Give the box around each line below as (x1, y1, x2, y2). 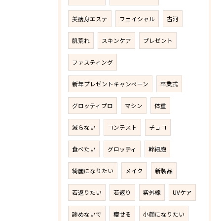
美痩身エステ (72, 15, 108, 23)
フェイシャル (119, 15, 155, 23)
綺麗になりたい (72, 167, 113, 175)
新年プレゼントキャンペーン (72, 80, 148, 88)
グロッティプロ (72, 102, 113, 110)
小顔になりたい (143, 210, 184, 218)
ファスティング (72, 58, 113, 66)
